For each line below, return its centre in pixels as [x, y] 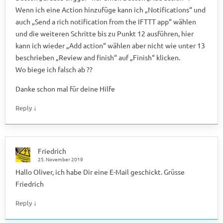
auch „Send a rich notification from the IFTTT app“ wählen [106, 21]
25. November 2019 [60, 159]
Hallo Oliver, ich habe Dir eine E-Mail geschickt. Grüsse [100, 171]
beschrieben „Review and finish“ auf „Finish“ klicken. [98, 57]
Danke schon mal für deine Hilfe [65, 88]
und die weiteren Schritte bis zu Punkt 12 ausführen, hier [105, 33]
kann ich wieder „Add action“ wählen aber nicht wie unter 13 [110, 45]
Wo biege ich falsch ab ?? [54, 69]
